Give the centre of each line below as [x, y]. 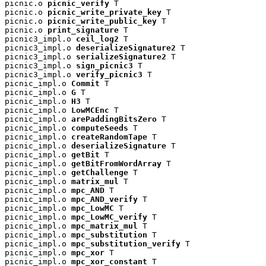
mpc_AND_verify [104, 199]
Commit [85, 83]
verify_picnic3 [109, 74]
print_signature [83, 30]
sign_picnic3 [104, 65]
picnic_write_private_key [104, 12]
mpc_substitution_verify [126, 243]
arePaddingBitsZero [114, 119]
